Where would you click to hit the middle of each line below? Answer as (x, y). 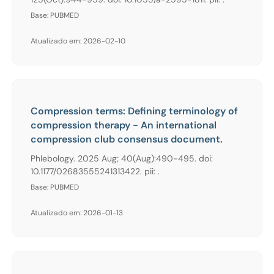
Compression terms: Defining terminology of (134, 111)
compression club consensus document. (127, 139)
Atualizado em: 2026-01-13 (77, 213)
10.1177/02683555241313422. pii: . (95, 171)
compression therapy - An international (124, 125)
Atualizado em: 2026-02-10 (78, 41)
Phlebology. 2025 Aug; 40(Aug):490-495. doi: (122, 158)
